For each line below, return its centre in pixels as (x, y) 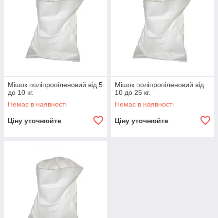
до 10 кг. (21, 93)
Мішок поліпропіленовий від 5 (55, 85)
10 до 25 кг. (133, 93)
